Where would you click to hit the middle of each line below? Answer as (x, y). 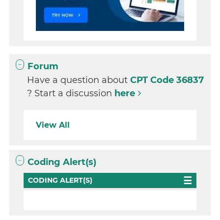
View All (53, 125)
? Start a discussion (71, 94)
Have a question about (79, 80)
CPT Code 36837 (167, 80)
